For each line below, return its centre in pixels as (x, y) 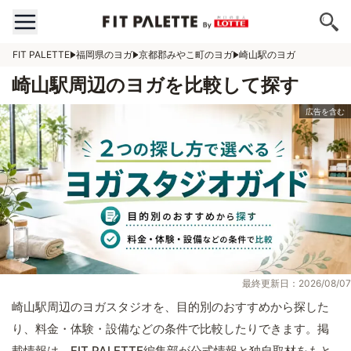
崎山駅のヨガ (267, 54)
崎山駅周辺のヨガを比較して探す (156, 85)
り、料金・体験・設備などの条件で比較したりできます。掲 (170, 329)
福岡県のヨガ (104, 54)
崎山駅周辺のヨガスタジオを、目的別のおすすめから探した (170, 307)
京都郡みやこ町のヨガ (186, 54)
